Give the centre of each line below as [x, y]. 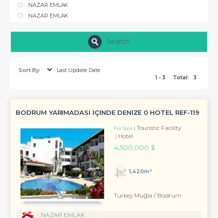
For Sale [123, 128]
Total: [181, 77]
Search [118, 41]
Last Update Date [78, 70]
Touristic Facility [159, 128]
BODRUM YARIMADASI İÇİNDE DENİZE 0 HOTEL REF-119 [108, 112]
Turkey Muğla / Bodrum [148, 196]
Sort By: [29, 70]
